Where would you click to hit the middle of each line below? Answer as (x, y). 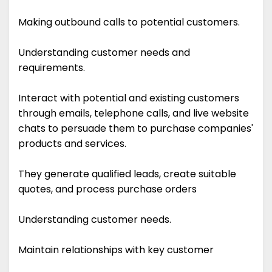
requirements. (53, 68)
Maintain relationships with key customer (116, 250)
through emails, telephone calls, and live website (134, 114)
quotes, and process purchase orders (107, 189)
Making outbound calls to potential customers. (129, 22)
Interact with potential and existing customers (129, 98)
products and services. (73, 144)
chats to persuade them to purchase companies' (136, 129)
